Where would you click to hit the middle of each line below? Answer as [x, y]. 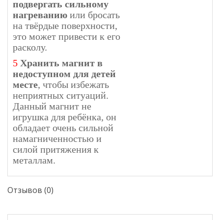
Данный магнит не [52, 106]
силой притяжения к [56, 149]
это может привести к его [67, 36]
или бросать [94, 14]
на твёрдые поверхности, [65, 25]
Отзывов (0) [30, 190]
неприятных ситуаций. [61, 95]
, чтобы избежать [73, 84]
